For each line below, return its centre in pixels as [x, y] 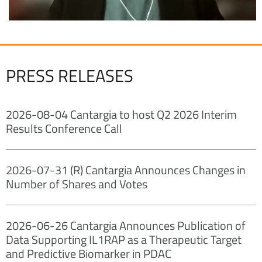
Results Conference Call [64, 128]
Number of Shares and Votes [77, 184]
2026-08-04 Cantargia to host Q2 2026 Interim [121, 114]
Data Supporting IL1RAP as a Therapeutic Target [124, 239]
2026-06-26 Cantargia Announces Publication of [126, 225]
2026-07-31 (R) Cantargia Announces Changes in [126, 170]
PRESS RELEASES [70, 75]
